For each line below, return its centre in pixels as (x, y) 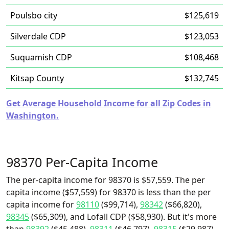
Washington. (32, 116)
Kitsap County (37, 78)
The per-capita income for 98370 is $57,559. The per (106, 180)
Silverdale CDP (38, 36)
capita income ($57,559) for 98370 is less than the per (109, 192)
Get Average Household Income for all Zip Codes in (109, 103)
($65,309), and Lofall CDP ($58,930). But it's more (123, 217)
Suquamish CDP (41, 57)
